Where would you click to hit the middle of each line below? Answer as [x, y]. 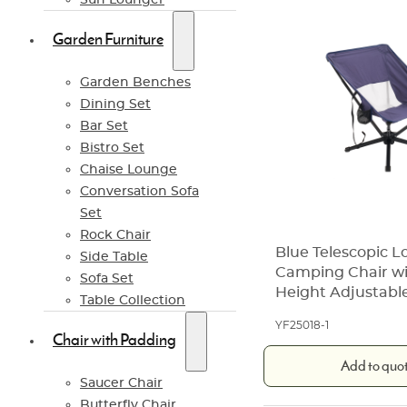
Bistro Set [112, 148]
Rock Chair [115, 235]
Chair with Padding [114, 341]
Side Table [114, 257]
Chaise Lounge [129, 169]
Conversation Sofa [139, 191]
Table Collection [133, 300]
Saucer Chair [121, 383]
